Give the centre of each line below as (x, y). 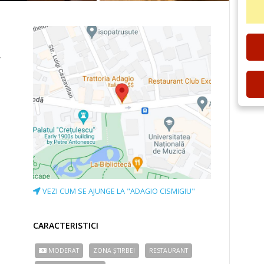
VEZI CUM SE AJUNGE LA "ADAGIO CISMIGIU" (118, 191)
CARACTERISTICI (66, 225)
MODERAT (62, 250)
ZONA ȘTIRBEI (114, 250)
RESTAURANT (168, 250)
